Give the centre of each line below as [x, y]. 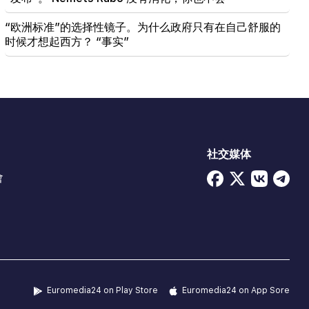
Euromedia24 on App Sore [236, 291]
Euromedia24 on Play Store [102, 291]
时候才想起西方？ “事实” [67, 42]
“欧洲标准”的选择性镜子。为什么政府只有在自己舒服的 [142, 28]
